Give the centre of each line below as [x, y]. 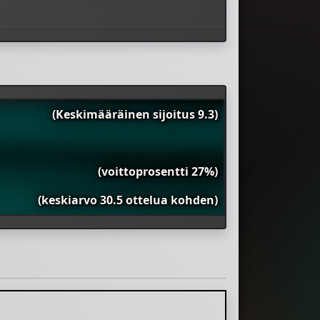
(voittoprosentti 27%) [158, 172]
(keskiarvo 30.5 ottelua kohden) [128, 200]
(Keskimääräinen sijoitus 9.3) [135, 115]
